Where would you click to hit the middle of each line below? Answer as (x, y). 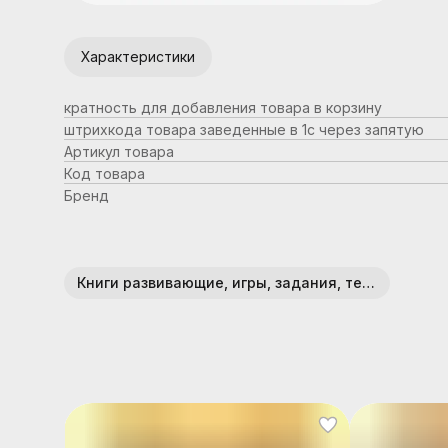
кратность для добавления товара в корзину (223, 107)
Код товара (104, 173)
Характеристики (138, 56)
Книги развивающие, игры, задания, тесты (368, 282)
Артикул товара (119, 151)
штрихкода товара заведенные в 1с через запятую (244, 129)
